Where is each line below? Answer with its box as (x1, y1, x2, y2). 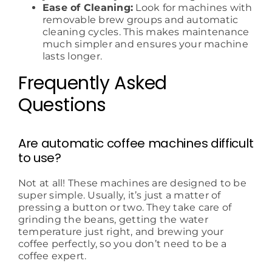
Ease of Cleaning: (42, 2, 134, 14)
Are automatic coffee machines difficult (18, 135, 254, 152)
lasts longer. (42, 50, 103, 63)
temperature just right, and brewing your (18, 226, 224, 238)
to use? (18, 149, 61, 167)
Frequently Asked (18, 70, 167, 97)
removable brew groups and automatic (42, 14, 239, 26)
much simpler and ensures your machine (42, 38, 248, 50)
